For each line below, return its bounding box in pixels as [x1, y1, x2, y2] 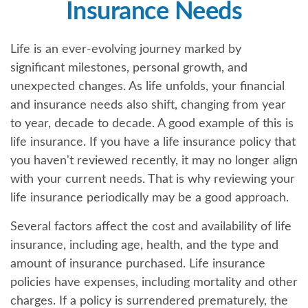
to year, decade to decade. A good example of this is [10, 118, 294, 130]
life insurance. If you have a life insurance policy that [10, 136, 296, 148]
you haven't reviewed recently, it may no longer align [10, 155, 298, 167]
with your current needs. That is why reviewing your [10, 173, 295, 186]
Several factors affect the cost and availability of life [10, 221, 291, 233]
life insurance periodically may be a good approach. [10, 192, 289, 204]
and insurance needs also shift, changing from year [10, 99, 286, 111]
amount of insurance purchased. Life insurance [10, 258, 265, 270]
